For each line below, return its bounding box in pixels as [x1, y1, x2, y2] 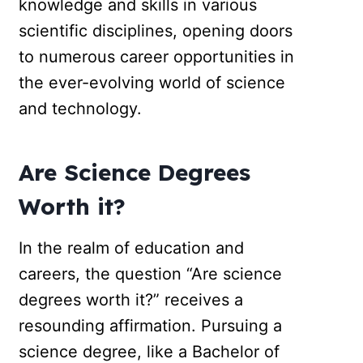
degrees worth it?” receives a [19, 290, 244, 310]
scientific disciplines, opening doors [19, 21, 293, 41]
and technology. [19, 99, 143, 119]
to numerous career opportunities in [19, 47, 295, 67]
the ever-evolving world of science [19, 73, 286, 93]
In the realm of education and [19, 238, 245, 258]
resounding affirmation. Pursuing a [19, 316, 283, 336]
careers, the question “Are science [19, 264, 283, 284]
